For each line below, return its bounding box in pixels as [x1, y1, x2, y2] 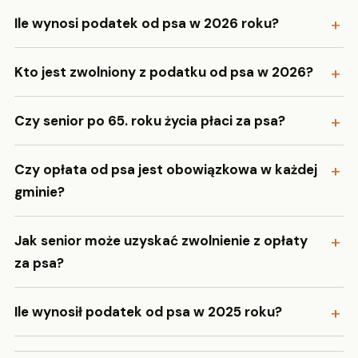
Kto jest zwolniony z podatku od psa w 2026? [14, 62, 313, 81]
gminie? [14, 182, 65, 201]
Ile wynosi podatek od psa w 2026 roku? [14, 14, 279, 32]
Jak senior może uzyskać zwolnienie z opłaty [14, 231, 308, 249]
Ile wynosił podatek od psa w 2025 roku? [14, 302, 282, 320]
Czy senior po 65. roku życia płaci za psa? [14, 111, 285, 129]
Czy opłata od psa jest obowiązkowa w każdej [14, 160, 317, 178]
